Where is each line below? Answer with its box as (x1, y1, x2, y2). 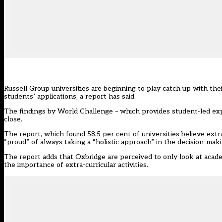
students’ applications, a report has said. (4, 92, 136, 101)
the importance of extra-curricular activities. (4, 161, 148, 169)
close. (4, 115, 22, 124)
